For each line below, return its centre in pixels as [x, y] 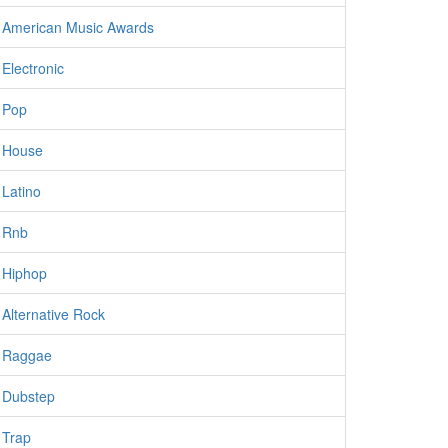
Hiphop [24, 273]
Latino [21, 191]
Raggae [27, 355]
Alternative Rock [53, 314]
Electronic [33, 68]
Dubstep [28, 396]
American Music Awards [78, 27]
